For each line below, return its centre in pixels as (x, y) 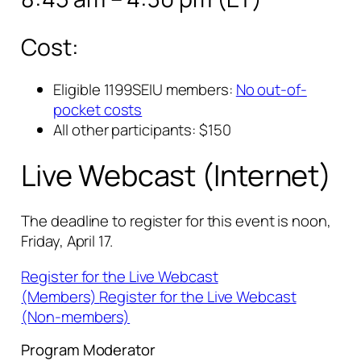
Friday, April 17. (67, 241)
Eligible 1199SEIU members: (145, 89)
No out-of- (271, 89)
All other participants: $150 (142, 129)
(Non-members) (76, 316)
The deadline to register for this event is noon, (176, 221)
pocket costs (98, 109)
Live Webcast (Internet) (176, 176)
